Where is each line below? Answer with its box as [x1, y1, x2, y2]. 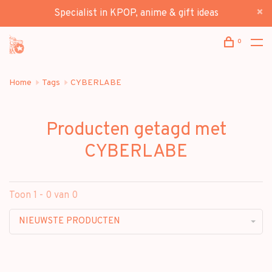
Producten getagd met [46, 118, 226, 141]
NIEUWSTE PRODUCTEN [19, 215, 120, 227]
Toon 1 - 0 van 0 [9, 189, 78, 202]
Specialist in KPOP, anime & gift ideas [53, 7, 219, 19]
